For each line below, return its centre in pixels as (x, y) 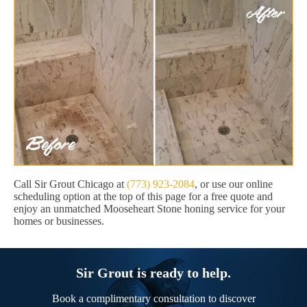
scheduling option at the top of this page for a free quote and (143, 197)
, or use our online (234, 184)
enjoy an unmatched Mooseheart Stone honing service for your (149, 209)
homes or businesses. (59, 221)
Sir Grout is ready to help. (153, 273)
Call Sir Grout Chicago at (70, 184)
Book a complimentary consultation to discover (153, 299)
